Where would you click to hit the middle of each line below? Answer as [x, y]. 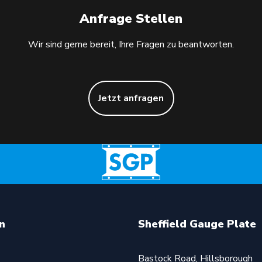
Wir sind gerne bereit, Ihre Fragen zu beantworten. [131, 44]
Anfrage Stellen [131, 18]
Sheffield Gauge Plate [197, 224]
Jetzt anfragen [131, 98]
